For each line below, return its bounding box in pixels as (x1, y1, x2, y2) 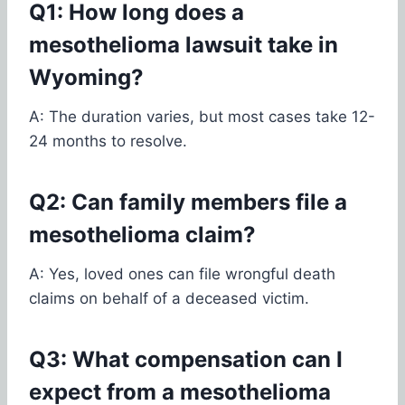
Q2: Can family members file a (29, 188, 347, 215)
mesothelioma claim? (29, 221, 256, 248)
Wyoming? (29, 63, 144, 90)
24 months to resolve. (29, 131, 187, 150)
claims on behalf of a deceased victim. (29, 288, 309, 307)
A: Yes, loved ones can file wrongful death (29, 264, 335, 283)
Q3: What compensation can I (29, 345, 343, 372)
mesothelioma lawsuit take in (29, 31, 338, 58)
